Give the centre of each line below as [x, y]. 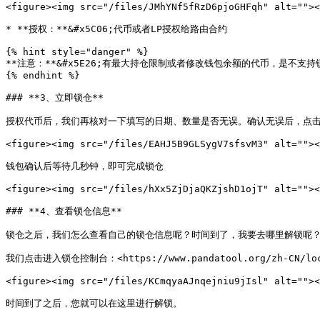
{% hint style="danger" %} [77, 52]
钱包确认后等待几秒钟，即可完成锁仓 [85, 166]
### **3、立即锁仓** [55, 97]
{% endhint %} [43, 75]
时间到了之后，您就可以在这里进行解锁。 [94, 303]
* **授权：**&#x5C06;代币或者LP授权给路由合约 [116, 29]
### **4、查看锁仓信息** [64, 211]
